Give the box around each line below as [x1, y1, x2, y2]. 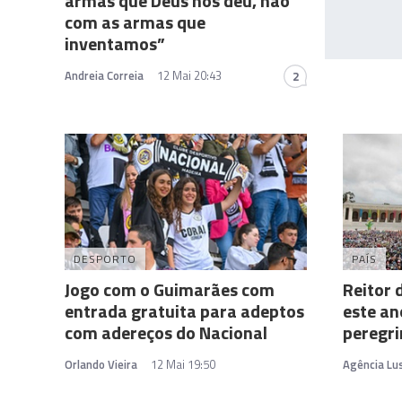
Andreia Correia [65, 66, 144, 85]
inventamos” [65, 30, 165, 58]
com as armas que [65, 8, 205, 37]
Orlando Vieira [65, 355, 137, 374]
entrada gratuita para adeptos [65, 297, 304, 326]
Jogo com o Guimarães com [65, 275, 275, 304]
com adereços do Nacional [65, 319, 267, 347]
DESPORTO [74, 250, 136, 268]
